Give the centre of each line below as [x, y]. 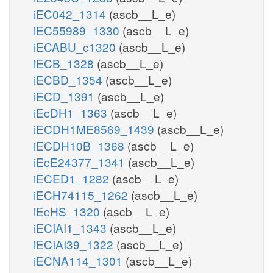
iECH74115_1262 [82, 194]
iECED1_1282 [73, 178]
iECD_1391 [66, 96]
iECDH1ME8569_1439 [95, 129]
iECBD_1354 [69, 79]
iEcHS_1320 [68, 211]
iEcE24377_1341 [81, 161]
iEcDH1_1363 [72, 112]
